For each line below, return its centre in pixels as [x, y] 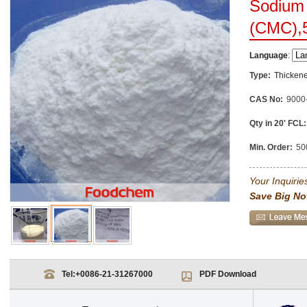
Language [269, 56]
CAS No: [266, 99]
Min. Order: [271, 147]
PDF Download [228, 274]
